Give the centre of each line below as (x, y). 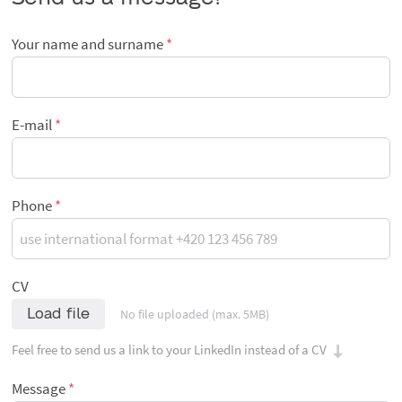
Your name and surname (87, 44)
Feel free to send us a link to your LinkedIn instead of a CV (170, 349)
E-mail (31, 125)
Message (38, 388)
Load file (58, 314)
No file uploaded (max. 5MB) (194, 314)
